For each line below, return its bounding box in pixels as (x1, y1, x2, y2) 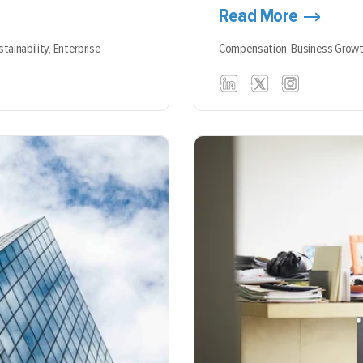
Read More (219, 4, 298, 28)
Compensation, (219, 41, 292, 57)
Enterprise (53, 41, 101, 57)
